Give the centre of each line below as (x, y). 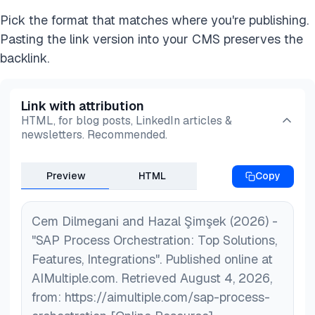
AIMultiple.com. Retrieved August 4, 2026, (152, 278)
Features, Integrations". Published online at (152, 259)
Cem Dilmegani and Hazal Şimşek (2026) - (155, 221)
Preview (66, 175)
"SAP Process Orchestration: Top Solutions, (154, 240)
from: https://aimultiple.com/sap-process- (151, 297)
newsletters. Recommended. (94, 134)
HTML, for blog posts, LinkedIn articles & (127, 120)
